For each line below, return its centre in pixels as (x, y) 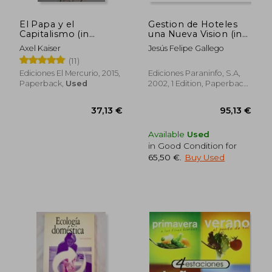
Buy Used (205, 157)
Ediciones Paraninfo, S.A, (195, 73)
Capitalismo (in (54, 34)
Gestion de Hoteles (193, 24)
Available (168, 134)
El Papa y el (47, 24)
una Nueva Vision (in (195, 34)
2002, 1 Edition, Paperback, (199, 83)
